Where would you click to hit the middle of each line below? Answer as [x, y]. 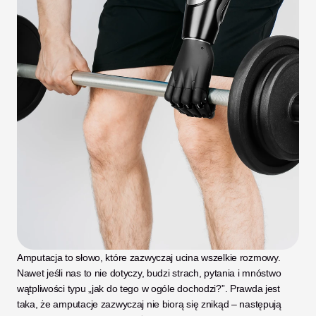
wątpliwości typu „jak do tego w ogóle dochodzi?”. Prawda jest [148, 288]
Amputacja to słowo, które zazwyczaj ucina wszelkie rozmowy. [149, 257]
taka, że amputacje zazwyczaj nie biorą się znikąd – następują [149, 304]
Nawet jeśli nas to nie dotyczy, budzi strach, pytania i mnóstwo [149, 273]
